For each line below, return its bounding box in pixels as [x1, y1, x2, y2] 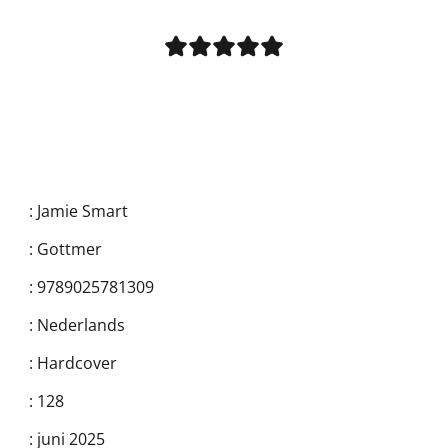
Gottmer [37, 237, 102, 260]
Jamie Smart [37, 199, 128, 222]
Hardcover [37, 351, 117, 374]
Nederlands [37, 313, 125, 336]
